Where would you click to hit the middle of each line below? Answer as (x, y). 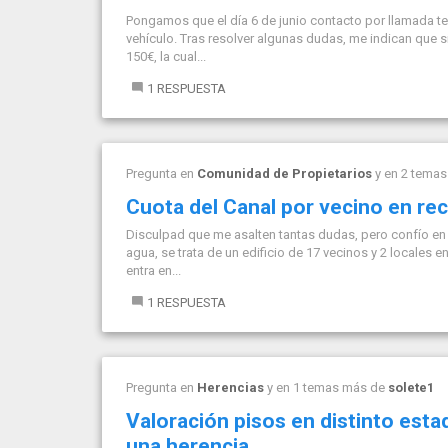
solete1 (411, 387)
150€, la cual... (166, 56)
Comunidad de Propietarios (284, 173)
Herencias (230, 387)
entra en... (153, 270)
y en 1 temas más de (326, 387)
